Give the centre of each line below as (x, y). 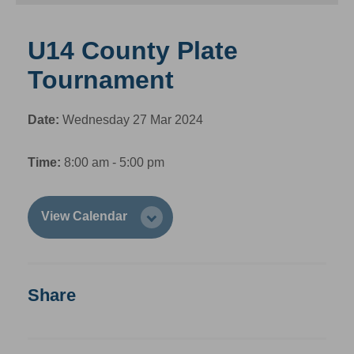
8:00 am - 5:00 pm (113, 162)
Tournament (101, 80)
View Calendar (86, 216)
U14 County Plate (133, 51)
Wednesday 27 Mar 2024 (131, 120)
